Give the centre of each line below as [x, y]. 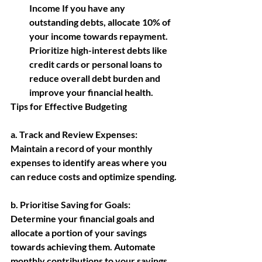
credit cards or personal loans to [96, 64]
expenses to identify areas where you [89, 162]
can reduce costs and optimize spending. [94, 176]
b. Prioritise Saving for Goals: [70, 204]
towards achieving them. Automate [84, 247]
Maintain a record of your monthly [82, 148]
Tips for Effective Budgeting [69, 106]
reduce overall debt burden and [96, 78]
